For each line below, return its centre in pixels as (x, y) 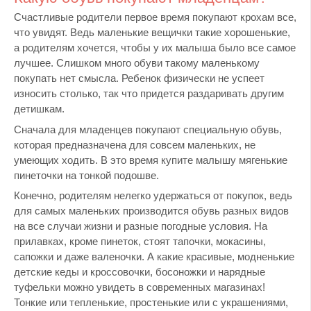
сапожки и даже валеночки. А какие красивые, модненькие (154, 257)
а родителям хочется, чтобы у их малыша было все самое (155, 48)
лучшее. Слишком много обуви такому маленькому (137, 63)
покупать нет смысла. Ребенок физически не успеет (139, 78)
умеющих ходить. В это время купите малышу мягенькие (151, 160)
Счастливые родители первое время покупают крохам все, (155, 17)
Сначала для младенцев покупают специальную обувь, (148, 129)
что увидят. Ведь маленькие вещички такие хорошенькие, (152, 33)
